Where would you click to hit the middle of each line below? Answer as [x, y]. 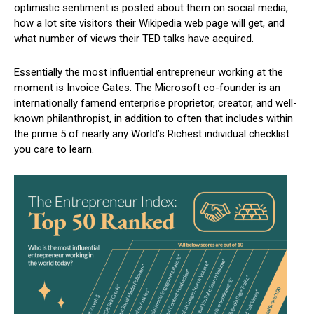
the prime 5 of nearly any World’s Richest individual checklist [152, 134]
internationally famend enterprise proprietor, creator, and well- [156, 103]
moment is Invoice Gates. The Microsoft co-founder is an [147, 88]
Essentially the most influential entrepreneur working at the [149, 73]
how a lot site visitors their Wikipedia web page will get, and [149, 23]
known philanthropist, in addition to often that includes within [153, 119]
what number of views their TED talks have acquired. [134, 39]
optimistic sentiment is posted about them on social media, [151, 8]
